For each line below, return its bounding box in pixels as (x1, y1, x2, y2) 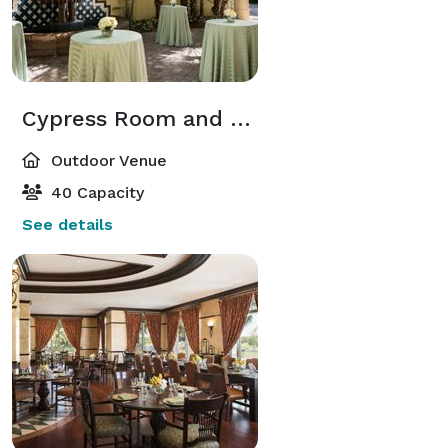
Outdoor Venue (46, 150, 167, 170)
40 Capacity (46, 182, 144, 202)
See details (22, 214, 113, 234)
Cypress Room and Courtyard (230, 105, 251, 131)
